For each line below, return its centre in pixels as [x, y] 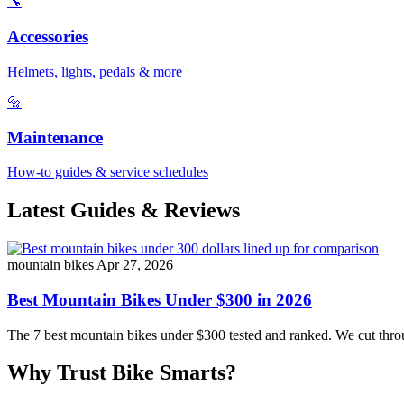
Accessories [48, 37]
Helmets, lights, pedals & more [95, 71]
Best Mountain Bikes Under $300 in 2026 [160, 299]
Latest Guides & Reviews [124, 211]
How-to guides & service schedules [108, 172]
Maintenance [55, 137]
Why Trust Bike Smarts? [122, 373]
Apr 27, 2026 [135, 265]
